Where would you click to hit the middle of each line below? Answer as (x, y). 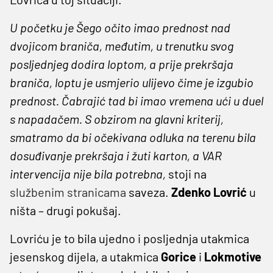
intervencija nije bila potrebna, (89, 173)
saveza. (149, 192)
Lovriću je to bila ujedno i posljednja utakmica (129, 238)
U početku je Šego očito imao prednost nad (120, 27)
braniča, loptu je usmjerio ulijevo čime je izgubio (132, 82)
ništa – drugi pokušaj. (66, 210)
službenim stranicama (68, 192)
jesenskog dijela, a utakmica (85, 256)
